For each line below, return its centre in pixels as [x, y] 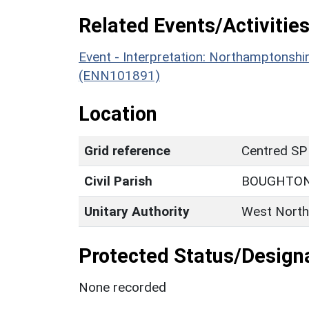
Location [118, 113]
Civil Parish [118, 181]
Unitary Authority [137, 211]
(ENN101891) [119, 75]
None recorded [122, 287]
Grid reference [127, 150]
